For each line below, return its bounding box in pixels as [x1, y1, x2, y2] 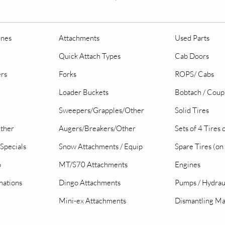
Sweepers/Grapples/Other [59, 105, 144, 115]
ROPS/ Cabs [175, 69, 214, 79]
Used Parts [175, 33, 209, 43]
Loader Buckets [59, 87, 108, 97]
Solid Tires [175, 105, 209, 115]
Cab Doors [175, 51, 209, 61]
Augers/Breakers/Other [59, 124, 136, 133]
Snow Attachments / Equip [59, 142, 143, 151]
